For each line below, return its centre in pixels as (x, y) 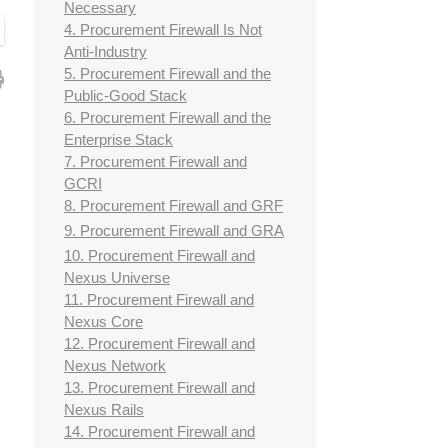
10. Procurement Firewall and (159, 256)
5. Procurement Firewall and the (167, 74)
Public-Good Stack (125, 96)
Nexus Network (115, 366)
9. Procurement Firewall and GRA (174, 231)
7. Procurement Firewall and (155, 162)
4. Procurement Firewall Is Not (163, 30)
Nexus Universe (117, 278)
